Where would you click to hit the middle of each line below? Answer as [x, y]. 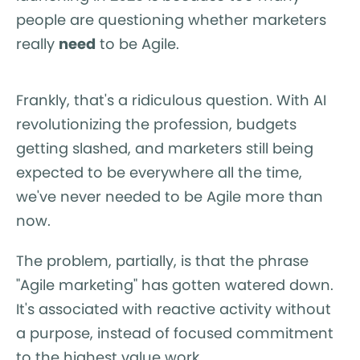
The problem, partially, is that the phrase [162, 260]
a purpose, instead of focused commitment [175, 333]
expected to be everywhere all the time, [159, 172]
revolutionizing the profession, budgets [156, 124]
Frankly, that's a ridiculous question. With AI [171, 100]
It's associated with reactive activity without [174, 309]
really [37, 43]
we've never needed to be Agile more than [170, 196]
